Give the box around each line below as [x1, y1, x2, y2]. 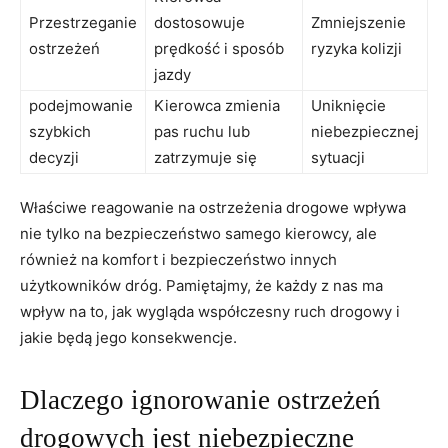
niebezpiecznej [311, 121, 419, 141]
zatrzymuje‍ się [154, 147, 257, 167]
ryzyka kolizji [311, 38, 402, 58]
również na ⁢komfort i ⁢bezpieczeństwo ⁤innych [20, 249, 337, 269]
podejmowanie [29, 95, 133, 115]
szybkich [29, 121, 91, 141]
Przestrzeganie [29, 12, 137, 32]
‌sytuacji [311, 147, 365, 167]
